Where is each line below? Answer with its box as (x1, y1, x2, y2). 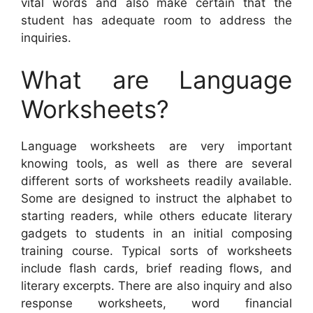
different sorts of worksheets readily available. (21, 173, 292, 188)
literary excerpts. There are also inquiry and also (21, 278, 292, 293)
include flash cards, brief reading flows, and (21, 261, 292, 275)
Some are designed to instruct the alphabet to (21, 191, 292, 205)
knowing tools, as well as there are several (21, 156, 292, 170)
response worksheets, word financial (21, 296, 292, 310)
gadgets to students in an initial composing (21, 226, 292, 240)
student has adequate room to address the (21, 13, 292, 28)
